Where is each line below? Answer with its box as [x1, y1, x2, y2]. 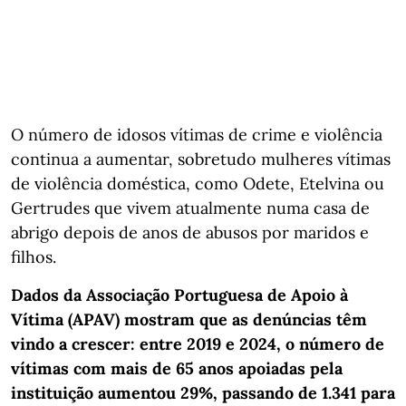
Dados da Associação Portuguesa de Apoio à [11, 284, 348, 305]
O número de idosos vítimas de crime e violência [11, 123, 382, 145]
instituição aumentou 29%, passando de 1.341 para [11, 382, 395, 403]
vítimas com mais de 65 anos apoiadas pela [11, 357, 343, 379]
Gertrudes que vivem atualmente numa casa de [11, 197, 370, 218]
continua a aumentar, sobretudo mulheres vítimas [11, 148, 391, 169]
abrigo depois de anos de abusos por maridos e [11, 221, 369, 243]
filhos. [11, 246, 56, 267]
